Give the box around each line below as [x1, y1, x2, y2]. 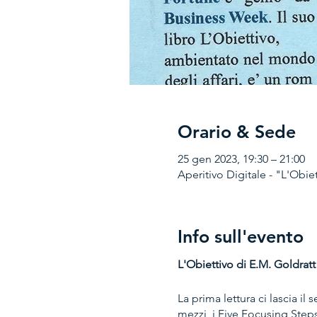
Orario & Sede [177, 120, 296, 142]
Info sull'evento [177, 226, 304, 248]
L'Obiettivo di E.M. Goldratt [177, 257, 316, 271]
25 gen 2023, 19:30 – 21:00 [177, 152, 305, 166]
